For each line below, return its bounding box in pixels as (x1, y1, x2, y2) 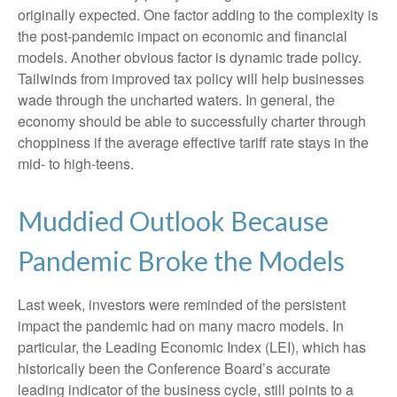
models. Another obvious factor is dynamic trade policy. (18, 47, 362, 67)
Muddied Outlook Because (18, 205, 329, 237)
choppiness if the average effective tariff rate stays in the (18, 132, 369, 152)
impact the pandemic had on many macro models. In (18, 315, 344, 336)
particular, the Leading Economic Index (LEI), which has (18, 337, 366, 357)
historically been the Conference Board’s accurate (18, 358, 331, 378)
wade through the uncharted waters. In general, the (18, 90, 335, 110)
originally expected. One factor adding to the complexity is (18, 4, 378, 25)
